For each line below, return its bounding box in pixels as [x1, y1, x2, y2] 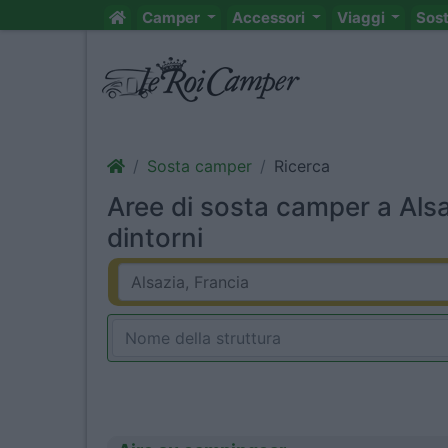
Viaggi [336, 8, 388, 27]
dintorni [107, 222, 203, 253]
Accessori [231, 8, 308, 27]
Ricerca [274, 156, 330, 176]
